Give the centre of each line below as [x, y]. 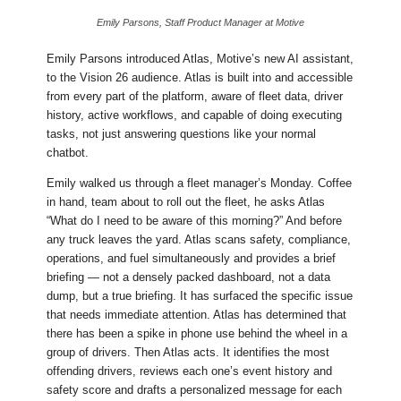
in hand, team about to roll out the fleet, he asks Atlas [186, 202]
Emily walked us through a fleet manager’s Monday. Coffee [200, 183]
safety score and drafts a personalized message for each [195, 390]
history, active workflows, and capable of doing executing [195, 115]
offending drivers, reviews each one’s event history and [190, 371]
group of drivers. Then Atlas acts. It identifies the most [188, 353]
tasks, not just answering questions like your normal [182, 134]
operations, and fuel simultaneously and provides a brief [192, 259]
